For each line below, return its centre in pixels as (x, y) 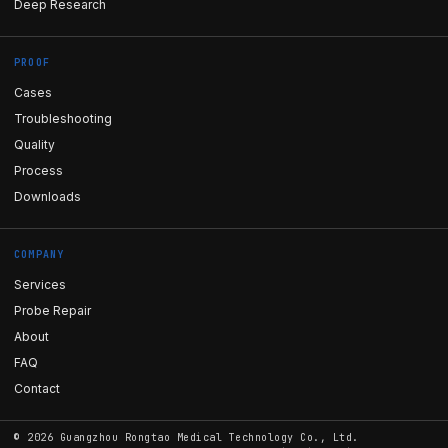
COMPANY (39, 254)
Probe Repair (52, 310)
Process (38, 170)
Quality (34, 144)
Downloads (47, 196)
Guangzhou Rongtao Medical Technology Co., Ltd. (209, 437)
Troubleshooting (63, 118)
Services (40, 284)
